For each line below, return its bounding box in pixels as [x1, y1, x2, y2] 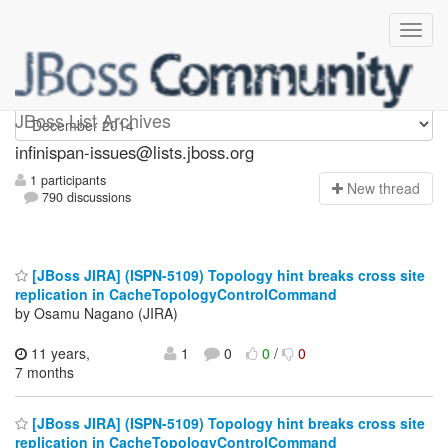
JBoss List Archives [15, 107, 171, 133]
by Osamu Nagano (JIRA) [15, 302, 178, 323]
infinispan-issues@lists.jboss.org [15, 140, 254, 164]
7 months [15, 361, 74, 382]
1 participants [26, 171, 106, 190]
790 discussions [38, 188, 132, 207]
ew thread [357, 178, 420, 199]
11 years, [27, 342, 90, 363]
